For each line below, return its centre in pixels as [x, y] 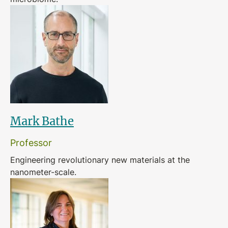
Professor [31, 142]
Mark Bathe [42, 121]
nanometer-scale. [43, 172]
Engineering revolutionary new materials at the [100, 160]
